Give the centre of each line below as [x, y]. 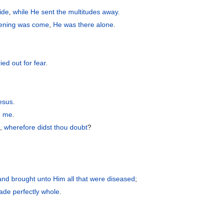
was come [34, 24]
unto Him [52, 179]
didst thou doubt [63, 127]
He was [65, 24]
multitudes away [93, 12]
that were [91, 179]
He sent [43, 12]
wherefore [20, 127]
